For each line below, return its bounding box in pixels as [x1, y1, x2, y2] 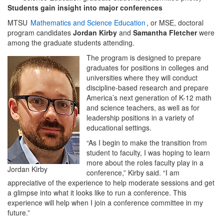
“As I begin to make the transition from [86, 137, 207, 147]
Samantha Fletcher [133, 27, 197, 37]
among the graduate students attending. [7, 37, 136, 47]
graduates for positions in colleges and [86, 62, 208, 72]
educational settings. [86, 122, 151, 132]
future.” [7, 207, 30, 217]
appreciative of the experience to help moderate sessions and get [7, 177, 214, 187]
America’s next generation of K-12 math [86, 92, 211, 102]
